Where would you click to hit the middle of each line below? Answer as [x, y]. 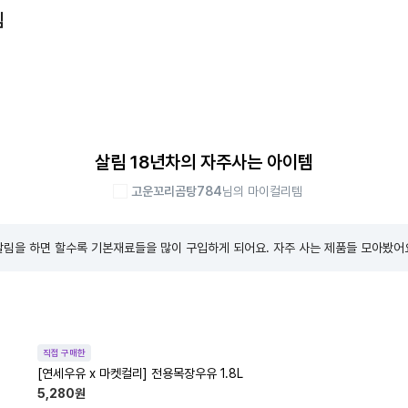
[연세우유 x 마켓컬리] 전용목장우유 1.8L [140, 373]
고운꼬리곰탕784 [177, 191]
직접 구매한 [64, 352]
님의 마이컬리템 [262, 191]
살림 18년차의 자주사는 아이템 [204, 162]
